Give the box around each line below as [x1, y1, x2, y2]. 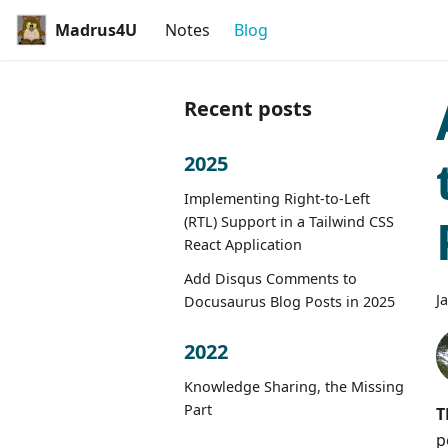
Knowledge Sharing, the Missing [184, 376, 404, 396]
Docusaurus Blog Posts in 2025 [184, 291, 395, 311]
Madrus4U [55, 19, 138, 41]
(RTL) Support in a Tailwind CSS [184, 211, 394, 231]
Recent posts [184, 95, 312, 122]
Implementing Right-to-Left [184, 188, 370, 208]
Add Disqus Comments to [184, 268, 357, 288]
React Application [184, 234, 302, 254]
